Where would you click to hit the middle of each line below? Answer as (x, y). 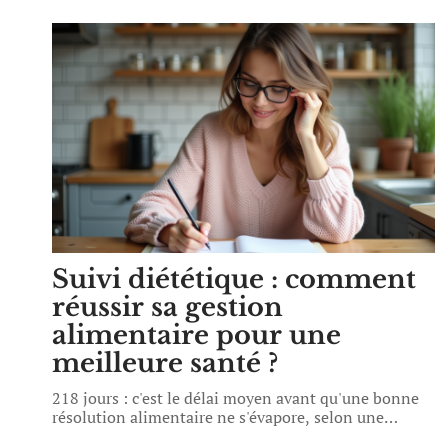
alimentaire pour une (196, 335)
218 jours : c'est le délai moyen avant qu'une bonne (235, 398)
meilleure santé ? (165, 363)
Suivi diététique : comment (234, 279)
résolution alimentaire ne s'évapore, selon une (218, 417)
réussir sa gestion (167, 307)
